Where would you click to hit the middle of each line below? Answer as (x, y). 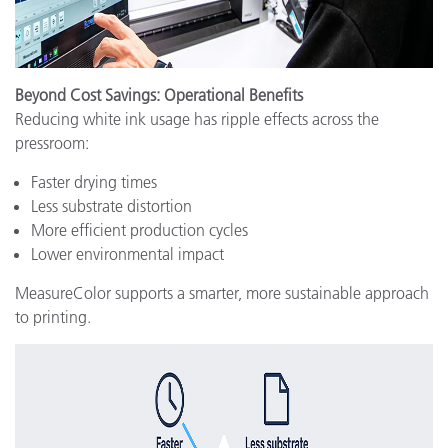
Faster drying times (94, 182)
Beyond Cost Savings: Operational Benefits (159, 95)
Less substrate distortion (111, 206)
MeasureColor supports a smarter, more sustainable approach (222, 293)
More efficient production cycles (139, 230)
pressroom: (52, 143)
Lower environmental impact (127, 254)
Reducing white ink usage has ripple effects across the (197, 119)
